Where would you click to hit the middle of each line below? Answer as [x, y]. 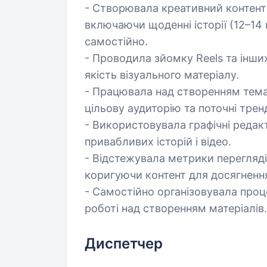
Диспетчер [124, 243]
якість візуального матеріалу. [162, 75]
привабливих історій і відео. [158, 142]
